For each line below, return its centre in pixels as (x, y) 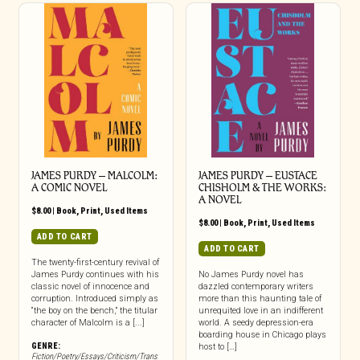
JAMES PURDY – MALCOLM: (94, 175)
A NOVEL (219, 199)
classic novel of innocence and (90, 286)
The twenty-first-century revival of (95, 262)
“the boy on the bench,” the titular (94, 310)
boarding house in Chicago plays (262, 334)
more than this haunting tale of (260, 298)
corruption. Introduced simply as (94, 298)
